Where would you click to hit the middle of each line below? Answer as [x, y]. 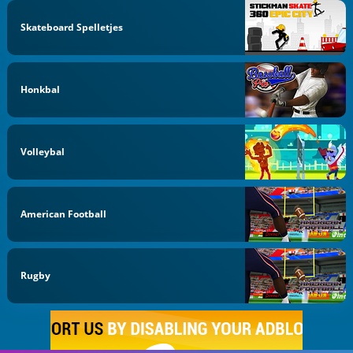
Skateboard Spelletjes [72, 28]
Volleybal [43, 151]
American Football [64, 214]
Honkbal [41, 89]
